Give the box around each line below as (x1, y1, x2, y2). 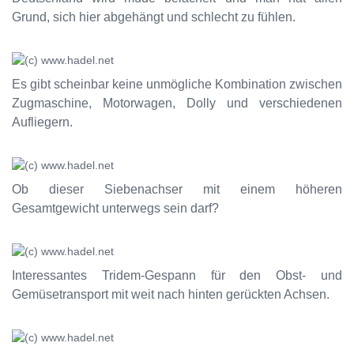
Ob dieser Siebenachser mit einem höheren (12, 183, 342, 196)
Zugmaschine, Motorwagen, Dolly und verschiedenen (12, 96, 342, 110)
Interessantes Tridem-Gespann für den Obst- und (12, 269, 342, 282)
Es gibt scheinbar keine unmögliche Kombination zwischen (12, 77, 342, 91)
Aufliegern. (12, 115, 73, 129)
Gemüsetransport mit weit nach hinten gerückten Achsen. (12, 288, 330, 301)
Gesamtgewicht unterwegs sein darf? (12, 201, 219, 215)
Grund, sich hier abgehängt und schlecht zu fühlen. (12, 10, 296, 24)
